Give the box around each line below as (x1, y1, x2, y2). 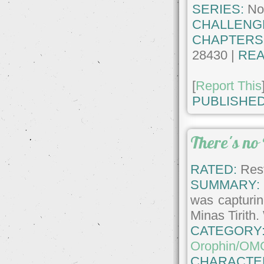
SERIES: (192, 2, 245, 17)
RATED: (190, 161, 237, 177)
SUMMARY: (190, 177, 260, 192)
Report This (196, 78, 262, 94)
